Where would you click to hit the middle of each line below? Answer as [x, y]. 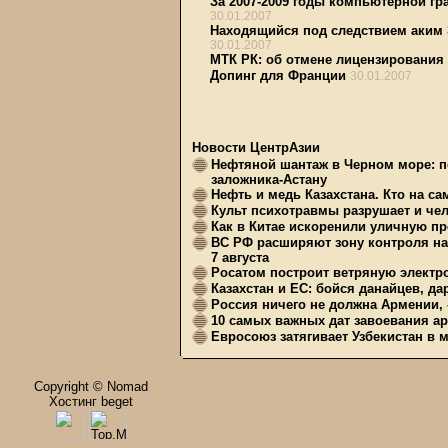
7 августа [240, 257]
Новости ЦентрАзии [256, 147]
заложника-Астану [269, 179]
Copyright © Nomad [90, 386]
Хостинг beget [90, 401]
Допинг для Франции [278, 75]
